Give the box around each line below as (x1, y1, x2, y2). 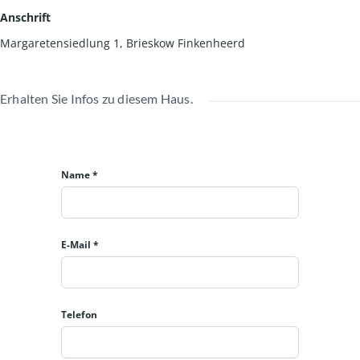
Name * (61, 167, 98, 182)
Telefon (61, 307, 97, 321)
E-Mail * (61, 237, 99, 252)
